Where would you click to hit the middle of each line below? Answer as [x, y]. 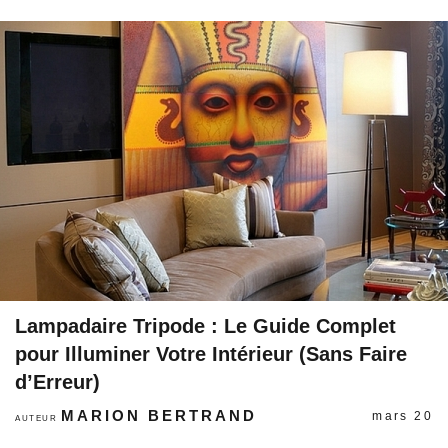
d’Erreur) [57, 382]
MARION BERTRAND [159, 415]
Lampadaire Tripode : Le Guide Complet [205, 326]
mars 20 [402, 416]
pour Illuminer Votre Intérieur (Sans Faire [211, 354]
